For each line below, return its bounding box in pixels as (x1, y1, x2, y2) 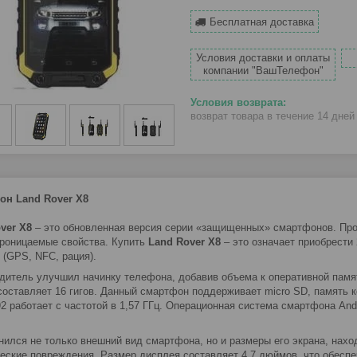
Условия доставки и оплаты (196, 52, 331, 65)
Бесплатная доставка (210, 16, 314, 29)
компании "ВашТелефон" (202, 65, 324, 77)
